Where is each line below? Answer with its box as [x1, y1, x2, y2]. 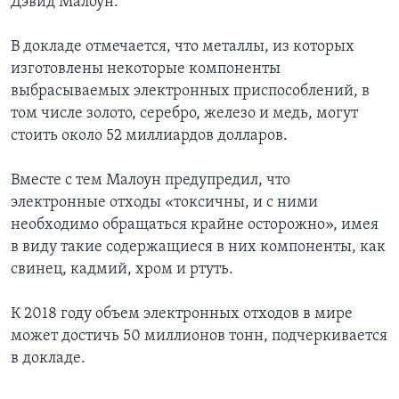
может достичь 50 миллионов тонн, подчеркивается [11, 328, 387, 346]
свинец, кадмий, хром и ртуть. [11, 261, 233, 279]
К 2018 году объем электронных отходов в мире [11, 305, 353, 323]
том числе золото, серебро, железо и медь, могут [11, 105, 358, 123]
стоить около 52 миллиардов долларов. [11, 127, 288, 145]
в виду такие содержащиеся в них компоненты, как [11, 239, 386, 256]
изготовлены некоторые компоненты [11, 61, 281, 78]
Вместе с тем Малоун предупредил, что [11, 172, 290, 190]
